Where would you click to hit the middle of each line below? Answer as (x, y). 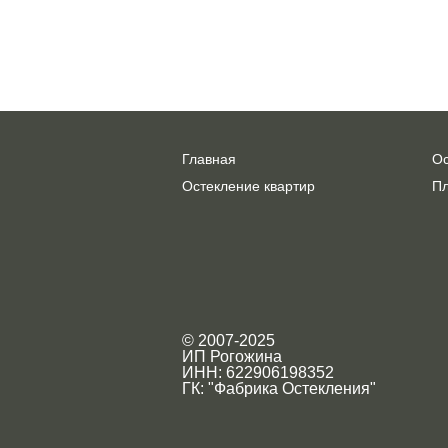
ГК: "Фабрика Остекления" (279, 388)
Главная (209, 159)
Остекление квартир (248, 186)
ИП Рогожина (232, 356)
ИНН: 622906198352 (258, 372)
